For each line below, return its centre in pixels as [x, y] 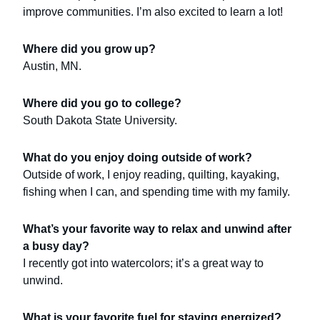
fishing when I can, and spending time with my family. [157, 192]
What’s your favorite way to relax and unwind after [157, 229]
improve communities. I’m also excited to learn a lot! [153, 12]
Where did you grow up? [90, 49]
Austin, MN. [52, 66]
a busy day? [56, 246]
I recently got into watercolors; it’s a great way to [144, 263]
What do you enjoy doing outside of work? [138, 157]
